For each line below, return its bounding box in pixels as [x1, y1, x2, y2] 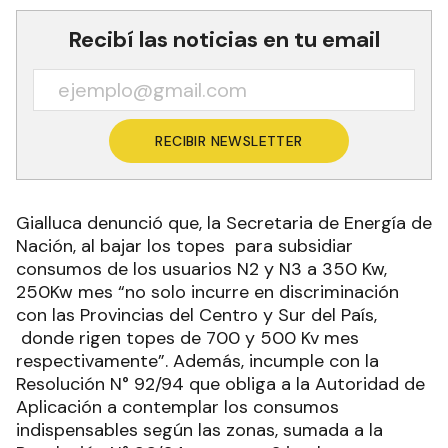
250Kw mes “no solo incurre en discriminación [16, 279, 399, 304]
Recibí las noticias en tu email [68, 24, 380, 54]
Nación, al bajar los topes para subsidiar [16, 233, 353, 258]
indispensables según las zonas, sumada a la [16, 417, 383, 442]
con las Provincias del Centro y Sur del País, [16, 302, 377, 327]
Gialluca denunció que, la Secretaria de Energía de [16, 210, 432, 235]
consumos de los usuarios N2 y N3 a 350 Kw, [16, 256, 387, 281]
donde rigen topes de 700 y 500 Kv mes [16, 325, 359, 350]
